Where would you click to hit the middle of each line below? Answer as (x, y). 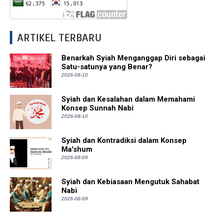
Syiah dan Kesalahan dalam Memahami (128, 99)
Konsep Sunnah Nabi (97, 108)
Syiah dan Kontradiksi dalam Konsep (124, 140)
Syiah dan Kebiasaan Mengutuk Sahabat (130, 181)
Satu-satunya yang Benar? (107, 67)
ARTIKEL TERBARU (59, 37)
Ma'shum (77, 149)
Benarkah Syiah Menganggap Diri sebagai (133, 58)
